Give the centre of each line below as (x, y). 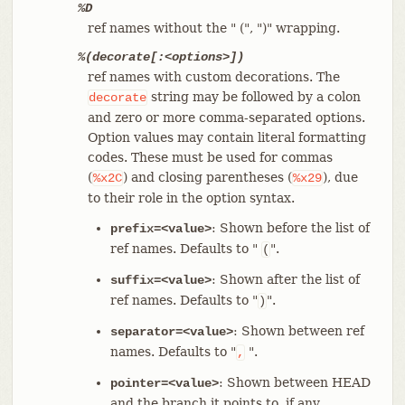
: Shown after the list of (285, 279)
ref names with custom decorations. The (213, 76)
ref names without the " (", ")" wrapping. (213, 28)
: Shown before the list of (290, 227)
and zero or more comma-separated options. (226, 117)
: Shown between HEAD (294, 382)
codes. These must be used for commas (210, 157)
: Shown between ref (298, 330)
